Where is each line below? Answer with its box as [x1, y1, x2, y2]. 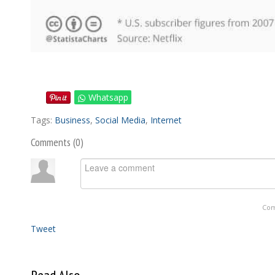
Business [55, 114, 90, 126]
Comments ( [31, 134, 76, 149]
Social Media [95, 114, 145, 126]
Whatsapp [88, 91, 128, 103]
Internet [150, 114, 182, 126]
